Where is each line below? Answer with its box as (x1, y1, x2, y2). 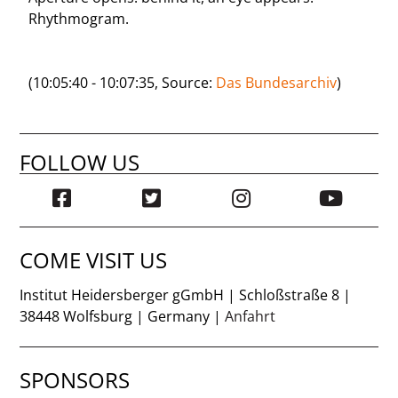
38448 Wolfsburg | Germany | (20, 306, 226, 326)
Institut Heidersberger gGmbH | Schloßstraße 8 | (20, 284, 352, 305)
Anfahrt (225, 306, 276, 326)
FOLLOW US (20, 147, 140, 177)
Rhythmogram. (28, 8, 130, 28)
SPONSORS (20, 364, 131, 394)
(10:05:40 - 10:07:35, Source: (28, 72, 217, 92)
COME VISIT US (20, 244, 168, 275)
